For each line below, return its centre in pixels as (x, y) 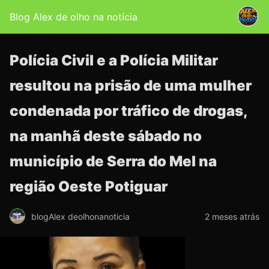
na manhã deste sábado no (106, 136)
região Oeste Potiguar (89, 186)
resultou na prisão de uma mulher (131, 86)
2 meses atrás (232, 216)
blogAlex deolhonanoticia (80, 216)
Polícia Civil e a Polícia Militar (114, 60)
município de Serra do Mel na (113, 161)
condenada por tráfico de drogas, (128, 111)
